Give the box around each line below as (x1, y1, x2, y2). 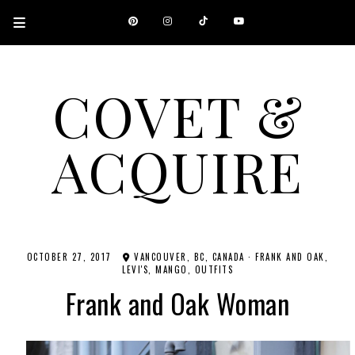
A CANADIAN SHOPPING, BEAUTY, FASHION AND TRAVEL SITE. (21, 197, 334, 210)
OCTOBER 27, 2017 (26, 250, 112, 263)
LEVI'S (122, 263, 148, 276)
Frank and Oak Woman (65, 283, 290, 323)
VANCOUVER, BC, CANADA (130, 250, 245, 263)
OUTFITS (194, 263, 233, 276)
